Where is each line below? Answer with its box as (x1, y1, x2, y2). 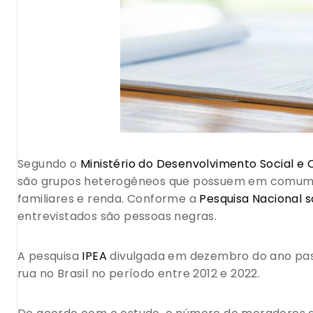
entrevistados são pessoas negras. (17, 208, 217, 225)
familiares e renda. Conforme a (17, 191, 200, 208)
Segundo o (17, 156, 81, 173)
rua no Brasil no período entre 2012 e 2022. (17, 265, 261, 282)
